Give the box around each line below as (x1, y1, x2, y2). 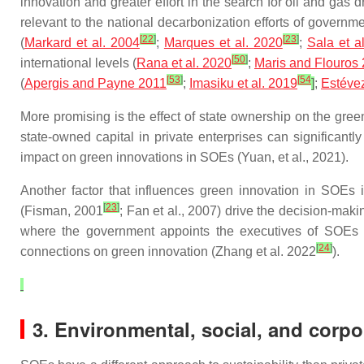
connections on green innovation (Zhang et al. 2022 (20, 245, 316, 258)
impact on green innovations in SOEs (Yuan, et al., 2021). (20, 150, 349, 164)
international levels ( (20, 56, 136, 70)
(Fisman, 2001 (20, 204, 104, 218)
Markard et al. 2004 (24, 36, 140, 50)
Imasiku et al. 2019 (189, 76, 297, 90)
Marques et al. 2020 (163, 36, 283, 50)
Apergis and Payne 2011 (24, 76, 167, 90)
